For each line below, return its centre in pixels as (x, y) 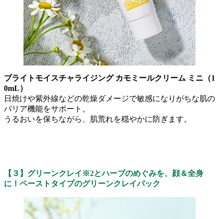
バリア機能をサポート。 (47, 109)
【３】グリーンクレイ (43, 174)
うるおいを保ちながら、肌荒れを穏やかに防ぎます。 (98, 119)
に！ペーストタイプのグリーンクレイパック (82, 184)
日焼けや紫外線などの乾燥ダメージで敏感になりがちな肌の (109, 99)
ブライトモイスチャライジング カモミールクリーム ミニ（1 (109, 78)
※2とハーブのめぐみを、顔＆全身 (143, 174)
